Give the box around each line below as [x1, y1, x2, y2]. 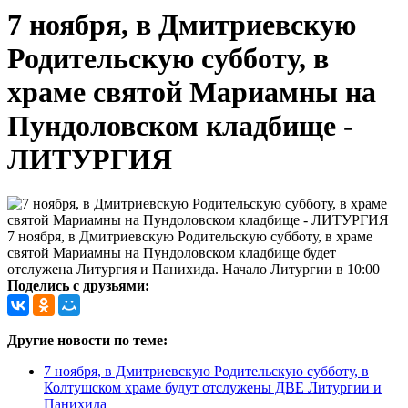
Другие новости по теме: [7, 332, 168, 349]
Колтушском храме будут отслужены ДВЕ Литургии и [44, 380, 382, 396]
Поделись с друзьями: [7, 278, 149, 294]
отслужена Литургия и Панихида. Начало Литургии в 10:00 [7, 261, 380, 278]
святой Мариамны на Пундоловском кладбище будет [7, 245, 336, 261]
